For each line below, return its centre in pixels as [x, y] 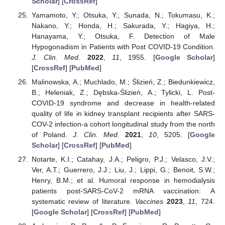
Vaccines [149, 202]
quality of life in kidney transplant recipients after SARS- [123, 113]
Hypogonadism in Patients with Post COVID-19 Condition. [123, 46]
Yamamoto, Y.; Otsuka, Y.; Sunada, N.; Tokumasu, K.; [123, 15]
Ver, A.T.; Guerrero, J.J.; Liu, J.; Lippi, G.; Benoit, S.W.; [123, 170]
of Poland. [52, 134]
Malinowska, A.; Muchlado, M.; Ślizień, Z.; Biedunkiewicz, [123, 82]
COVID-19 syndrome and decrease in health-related [123, 103]
